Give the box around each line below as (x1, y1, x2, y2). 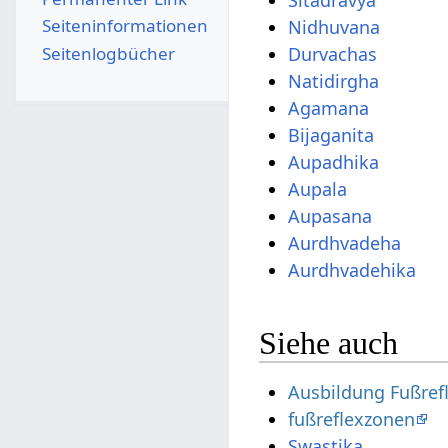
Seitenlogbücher (41, 41, 175, 65)
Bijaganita (288, 123, 375, 148)
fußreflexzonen (288, 407, 416, 432)
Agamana (288, 96, 370, 121)
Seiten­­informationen (41, 14, 208, 38)
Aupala (288, 177, 348, 202)
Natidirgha (288, 69, 380, 94)
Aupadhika (288, 150, 380, 175)
